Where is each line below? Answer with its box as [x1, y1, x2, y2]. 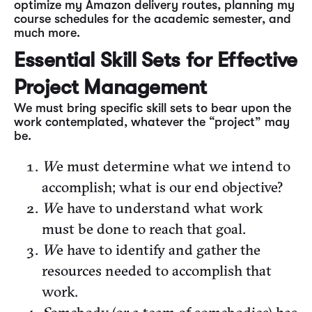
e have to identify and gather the [56, 240, 260, 258]
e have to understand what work [56, 198, 263, 217]
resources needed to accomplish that [42, 261, 272, 279]
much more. [14, 26, 80, 40]
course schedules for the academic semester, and [14, 12, 291, 26]
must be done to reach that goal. [42, 219, 249, 237]
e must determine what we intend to [56, 157, 290, 175]
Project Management [14, 75, 207, 99]
